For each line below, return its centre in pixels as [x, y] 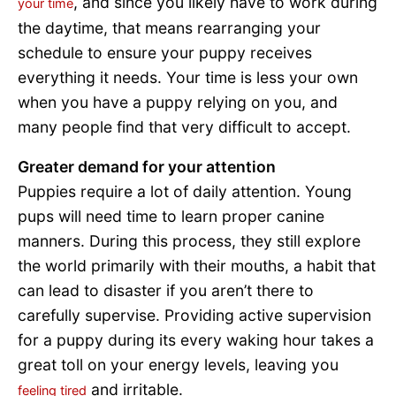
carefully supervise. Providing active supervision [194, 316]
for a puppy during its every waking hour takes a [196, 340]
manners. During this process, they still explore [189, 241]
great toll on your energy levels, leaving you [178, 365]
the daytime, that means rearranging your [169, 27]
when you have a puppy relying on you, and [178, 102]
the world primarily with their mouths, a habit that [197, 266]
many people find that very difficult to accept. [184, 126]
